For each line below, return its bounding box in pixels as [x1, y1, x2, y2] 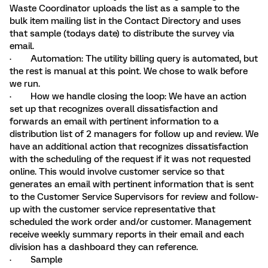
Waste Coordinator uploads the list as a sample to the [10, 3, 239, 14]
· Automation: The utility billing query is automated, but [10, 53, 258, 64]
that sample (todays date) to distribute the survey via [10, 28, 234, 39]
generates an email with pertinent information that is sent [10, 179, 254, 190]
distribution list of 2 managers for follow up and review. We [10, 129, 258, 139]
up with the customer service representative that [10, 204, 215, 215]
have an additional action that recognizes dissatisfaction [10, 141, 248, 152]
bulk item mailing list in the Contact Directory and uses [10, 16, 241, 26]
